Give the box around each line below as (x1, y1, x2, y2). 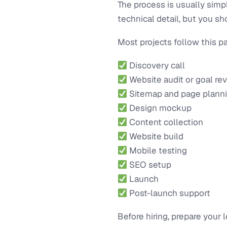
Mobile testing (127, 144, 187, 156)
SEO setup (127, 159, 172, 170)
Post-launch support (127, 187, 211, 199)
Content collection (127, 116, 204, 128)
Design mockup (127, 102, 192, 113)
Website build (127, 130, 184, 142)
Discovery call (127, 59, 185, 71)
